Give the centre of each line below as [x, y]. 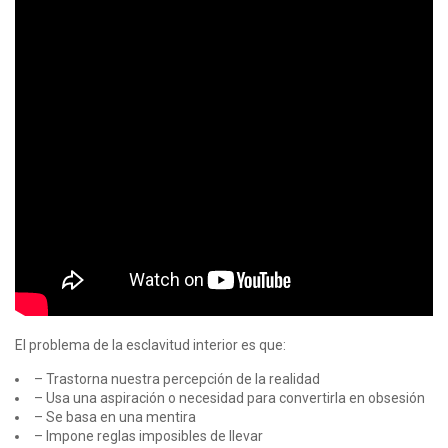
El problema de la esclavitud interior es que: [150, 345]
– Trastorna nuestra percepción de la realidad [177, 379]
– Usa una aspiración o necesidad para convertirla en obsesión [229, 398]
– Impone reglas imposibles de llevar [148, 436]
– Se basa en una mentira [115, 417]
